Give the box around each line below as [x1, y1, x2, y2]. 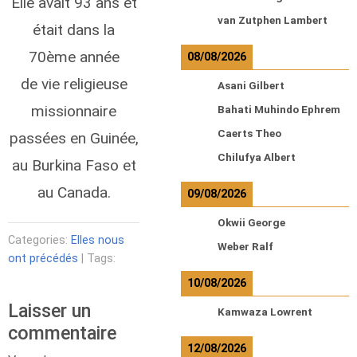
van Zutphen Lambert [218, 14, 328, 26]
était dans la [33, 20, 115, 39]
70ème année [28, 47, 120, 66]
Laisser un [8, 299, 91, 322]
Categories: [8, 233, 71, 247]
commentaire [8, 321, 116, 344]
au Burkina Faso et [11, 155, 136, 175]
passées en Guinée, [9, 128, 139, 147]
